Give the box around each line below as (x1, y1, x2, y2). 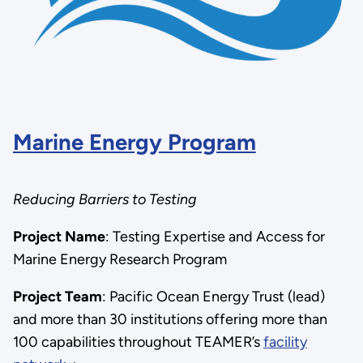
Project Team (12, 287, 102, 305)
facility (263, 332, 307, 351)
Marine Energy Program (12, 129, 256, 156)
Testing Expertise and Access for (112, 227, 325, 246)
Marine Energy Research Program (12, 250, 227, 268)
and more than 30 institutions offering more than (12, 310, 327, 328)
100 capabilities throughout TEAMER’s (12, 332, 263, 351)
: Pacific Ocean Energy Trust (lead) (101, 287, 325, 305)
